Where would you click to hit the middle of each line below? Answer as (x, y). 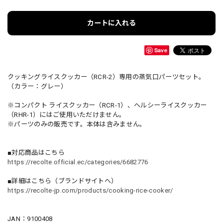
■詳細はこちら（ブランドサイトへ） (63, 181)
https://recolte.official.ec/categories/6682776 (78, 162)
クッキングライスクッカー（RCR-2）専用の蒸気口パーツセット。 (107, 77)
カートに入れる (111, 23)
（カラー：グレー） (37, 86)
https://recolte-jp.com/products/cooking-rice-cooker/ (90, 190)
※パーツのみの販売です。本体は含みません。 (77, 124)
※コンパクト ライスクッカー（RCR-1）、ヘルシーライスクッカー (107, 105)
